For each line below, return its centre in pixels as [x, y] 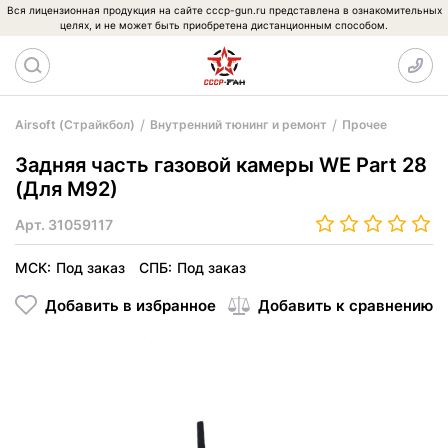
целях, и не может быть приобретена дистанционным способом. [224, 25]
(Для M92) [66, 189]
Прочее [364, 124]
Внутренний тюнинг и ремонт [238, 124]
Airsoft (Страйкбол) [75, 124]
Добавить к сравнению [345, 305]
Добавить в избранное [130, 305]
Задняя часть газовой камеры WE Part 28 [221, 165]
